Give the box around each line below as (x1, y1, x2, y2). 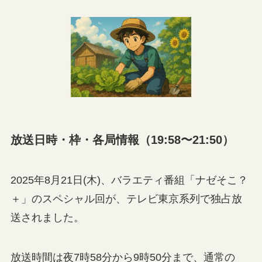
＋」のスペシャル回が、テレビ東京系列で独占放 (10, 192, 242, 205)
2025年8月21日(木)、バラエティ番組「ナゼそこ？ (10, 174, 248, 186)
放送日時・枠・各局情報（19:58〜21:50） (10, 133, 234, 146)
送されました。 (10, 211, 84, 223)
